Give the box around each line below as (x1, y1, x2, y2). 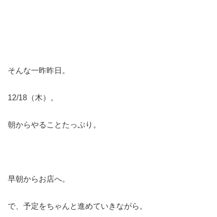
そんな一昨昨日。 (8, 66, 70, 75)
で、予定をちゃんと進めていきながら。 (8, 202, 147, 210)
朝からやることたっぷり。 (8, 121, 101, 129)
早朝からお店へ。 (8, 175, 70, 183)
